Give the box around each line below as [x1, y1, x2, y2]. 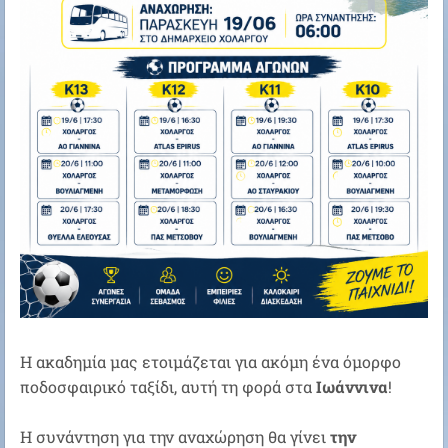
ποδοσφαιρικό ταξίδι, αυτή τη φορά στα [20, 376, 316, 398]
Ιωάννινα [316, 376, 388, 398]
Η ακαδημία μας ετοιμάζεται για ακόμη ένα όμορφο [20, 351, 401, 373]
